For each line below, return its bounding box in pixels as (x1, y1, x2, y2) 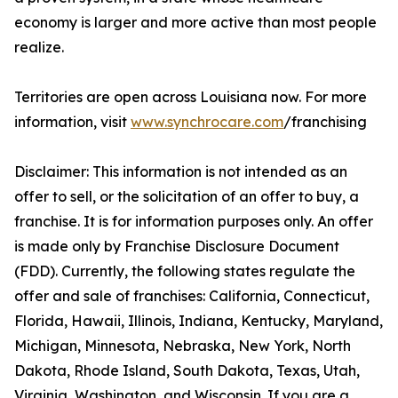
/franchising (283, 113, 367, 131)
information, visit (14, 113, 131, 131)
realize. (14, 38, 64, 57)
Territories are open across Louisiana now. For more (14, 88, 367, 107)
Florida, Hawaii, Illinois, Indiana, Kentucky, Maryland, (14, 312, 383, 330)
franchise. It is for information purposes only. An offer (14, 212, 373, 231)
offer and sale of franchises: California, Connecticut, (14, 287, 370, 306)
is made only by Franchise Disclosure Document (14, 237, 339, 256)
